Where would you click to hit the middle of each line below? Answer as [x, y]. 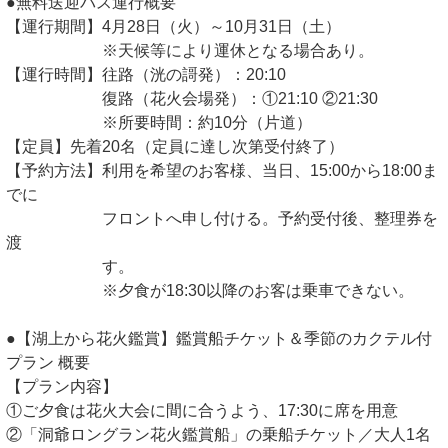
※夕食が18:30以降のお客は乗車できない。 [210, 290]
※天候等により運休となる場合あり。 [190, 50]
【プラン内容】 [62, 386]
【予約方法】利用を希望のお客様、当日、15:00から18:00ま [222, 170]
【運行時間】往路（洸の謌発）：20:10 [146, 74]
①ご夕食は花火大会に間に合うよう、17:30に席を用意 [202, 410]
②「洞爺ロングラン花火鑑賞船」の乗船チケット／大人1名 [218, 434]
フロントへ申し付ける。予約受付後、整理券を [222, 218]
